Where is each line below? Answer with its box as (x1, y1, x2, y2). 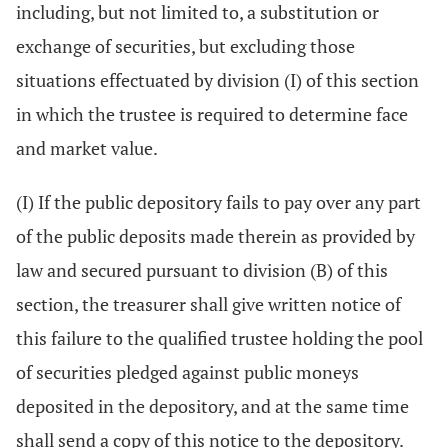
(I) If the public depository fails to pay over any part (16, 190, 421, 214)
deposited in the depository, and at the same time (16, 394, 409, 418)
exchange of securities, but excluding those (16, 34, 355, 58)
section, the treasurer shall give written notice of (16, 292, 401, 316)
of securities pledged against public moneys (16, 360, 359, 384)
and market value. (16, 136, 158, 160)
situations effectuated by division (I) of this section (16, 68, 419, 92)
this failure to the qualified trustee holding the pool (16, 326, 423, 350)
